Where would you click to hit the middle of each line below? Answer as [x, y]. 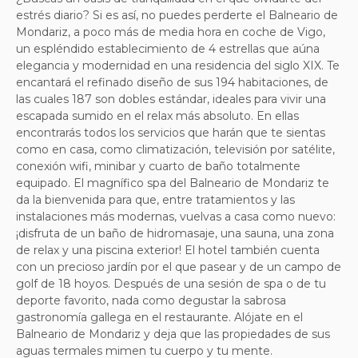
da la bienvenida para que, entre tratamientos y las [155, 199]
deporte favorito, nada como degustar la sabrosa [151, 300]
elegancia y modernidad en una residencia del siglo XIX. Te [178, 65]
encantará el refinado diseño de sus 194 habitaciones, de [172, 82]
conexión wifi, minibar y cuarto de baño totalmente [158, 166]
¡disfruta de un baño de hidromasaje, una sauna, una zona [175, 233]
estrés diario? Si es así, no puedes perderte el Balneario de [177, 15]
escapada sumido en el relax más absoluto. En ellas [157, 115]
